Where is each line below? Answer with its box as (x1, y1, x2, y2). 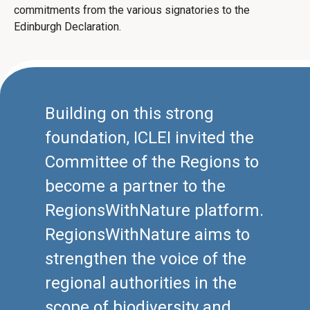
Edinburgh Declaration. (14, 20, 124, 33)
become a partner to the (45, 176, 226, 196)
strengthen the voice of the (45, 249, 246, 268)
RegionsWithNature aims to (45, 225, 250, 244)
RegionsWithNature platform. (45, 201, 264, 220)
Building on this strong (45, 104, 214, 123)
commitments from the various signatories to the (14, 3, 250, 17)
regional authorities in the (45, 273, 237, 293)
